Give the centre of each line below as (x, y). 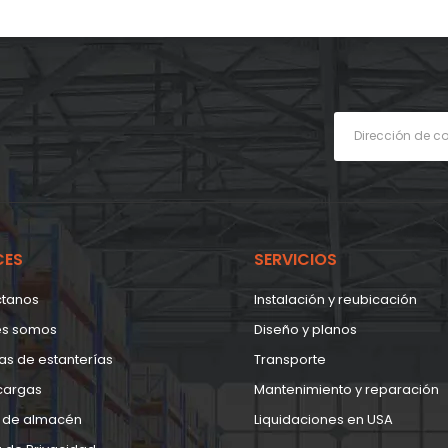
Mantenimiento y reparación (346, 389)
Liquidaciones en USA (323, 419)
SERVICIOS (295, 259)
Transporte (290, 359)
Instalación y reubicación (335, 299)
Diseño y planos (305, 329)
